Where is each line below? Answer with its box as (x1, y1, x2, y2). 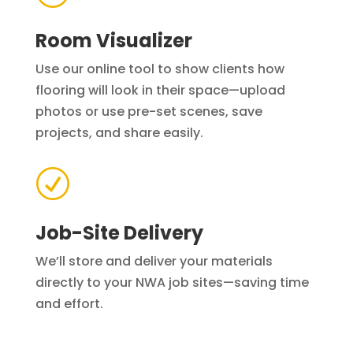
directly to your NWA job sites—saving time (35, 273, 309, 292)
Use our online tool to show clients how (35, 60, 284, 78)
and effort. (35, 295, 103, 313)
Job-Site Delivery (35, 220, 203, 246)
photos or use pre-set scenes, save (35, 102, 262, 121)
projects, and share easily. (35, 124, 203, 142)
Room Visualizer (35, 28, 192, 54)
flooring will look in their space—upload (35, 81, 285, 99)
